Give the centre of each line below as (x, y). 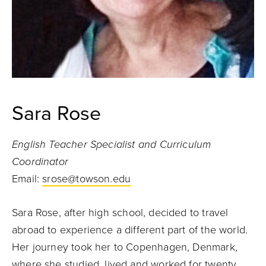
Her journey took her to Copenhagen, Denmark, (125, 247)
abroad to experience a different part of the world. (130, 230)
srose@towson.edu (87, 179)
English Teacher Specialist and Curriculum (112, 144)
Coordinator (40, 161)
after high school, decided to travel (146, 213)
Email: (27, 179)
